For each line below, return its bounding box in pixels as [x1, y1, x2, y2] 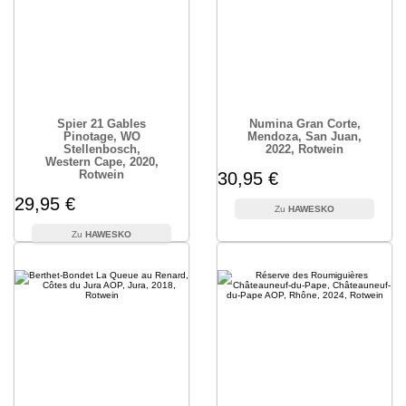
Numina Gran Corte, [248, 117, 361, 130]
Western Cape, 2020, [44, 155, 159, 169]
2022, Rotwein [266, 142, 343, 156]
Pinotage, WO [63, 130, 140, 143]
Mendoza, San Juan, [247, 130, 362, 143]
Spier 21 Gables [57, 117, 146, 130]
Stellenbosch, [63, 142, 140, 156]
